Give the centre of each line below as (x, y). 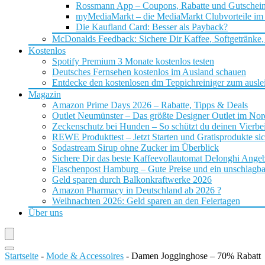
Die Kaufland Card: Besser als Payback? (152, 27)
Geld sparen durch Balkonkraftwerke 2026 (132, 180)
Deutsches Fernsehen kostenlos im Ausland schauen (149, 72)
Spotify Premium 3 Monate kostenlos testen (133, 61)
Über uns (46, 213)
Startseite (22, 256)
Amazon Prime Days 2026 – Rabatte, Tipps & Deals (150, 105)
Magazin (45, 94)
